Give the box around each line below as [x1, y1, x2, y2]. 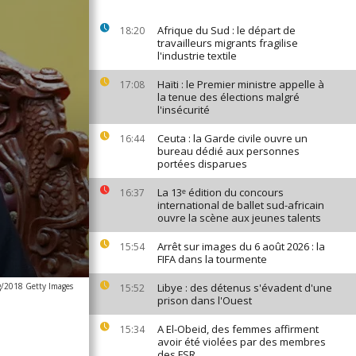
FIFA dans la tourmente [157, 252, 267, 266]
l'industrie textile [157, 48, 237, 63]
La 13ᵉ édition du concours [157, 185, 284, 199]
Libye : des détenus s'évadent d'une [157, 281, 332, 295]
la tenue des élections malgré [157, 90, 300, 104]
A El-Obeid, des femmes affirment [157, 322, 319, 336]
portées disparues [157, 157, 247, 171]
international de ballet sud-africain [157, 198, 324, 212]
